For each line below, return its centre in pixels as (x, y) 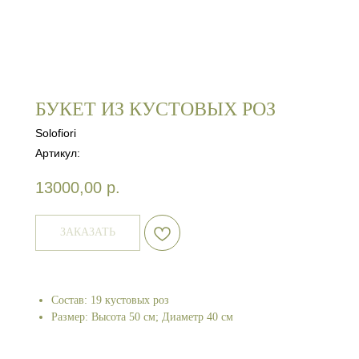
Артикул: (58, 153)
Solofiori (56, 133)
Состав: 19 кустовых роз (110, 301)
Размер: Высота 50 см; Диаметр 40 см (142, 317)
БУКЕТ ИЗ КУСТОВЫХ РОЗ (155, 109)
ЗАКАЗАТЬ (88, 232)
